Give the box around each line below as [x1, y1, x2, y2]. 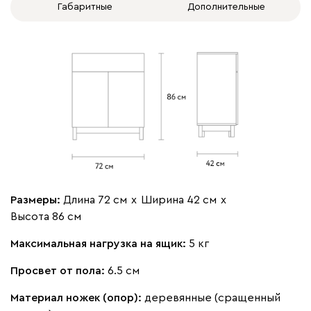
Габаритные [57, 1, 112, 12]
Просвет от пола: [10, 265, 108, 277]
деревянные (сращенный [144, 292, 280, 304]
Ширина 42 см [141, 194, 217, 206]
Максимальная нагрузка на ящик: [10, 238, 189, 250]
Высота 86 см [10, 211, 81, 223]
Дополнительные [187, 1, 265, 12]
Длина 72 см [63, 194, 127, 206]
